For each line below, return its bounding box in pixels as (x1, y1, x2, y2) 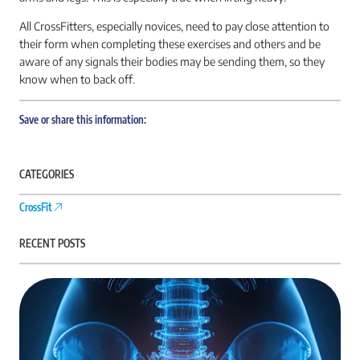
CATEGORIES (19, 167, 74, 181)
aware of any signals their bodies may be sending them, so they (19, 54, 325, 68)
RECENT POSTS (19, 236, 85, 250)
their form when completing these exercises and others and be (19, 36, 321, 51)
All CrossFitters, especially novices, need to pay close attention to (19, 18, 329, 33)
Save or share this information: (19, 112, 146, 126)
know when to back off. (19, 72, 135, 86)
